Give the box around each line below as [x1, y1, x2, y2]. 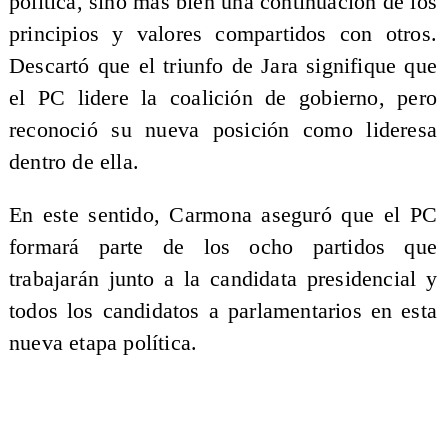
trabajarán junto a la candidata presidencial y [8, 267, 438, 292]
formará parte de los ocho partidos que [8, 235, 438, 260]
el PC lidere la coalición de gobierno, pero [8, 85, 438, 110]
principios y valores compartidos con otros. [8, 21, 438, 46]
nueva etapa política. [8, 331, 198, 356]
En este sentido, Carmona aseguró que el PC [8, 203, 438, 228]
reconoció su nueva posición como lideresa [8, 117, 438, 142]
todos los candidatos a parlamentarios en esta [8, 299, 438, 324]
